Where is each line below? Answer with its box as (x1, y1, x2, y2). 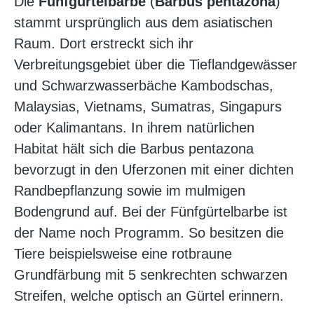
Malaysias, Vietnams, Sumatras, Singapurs (14, 99, 282, 115)
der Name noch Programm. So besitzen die (14, 225, 284, 241)
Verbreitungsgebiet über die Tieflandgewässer (14, 57, 297, 73)
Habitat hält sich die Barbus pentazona (14, 141, 254, 157)
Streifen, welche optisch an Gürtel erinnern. (14, 288, 284, 304)
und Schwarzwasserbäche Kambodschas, (14, 78, 273, 94)
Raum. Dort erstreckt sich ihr (14, 36, 193, 52)
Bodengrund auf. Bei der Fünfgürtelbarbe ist (14, 204, 287, 220)
